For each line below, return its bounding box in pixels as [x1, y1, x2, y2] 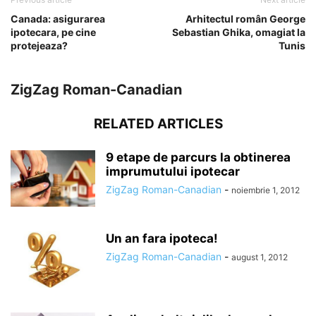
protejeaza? [11, 39, 68, 51]
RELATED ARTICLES [93, 115, 223, 132]
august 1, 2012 [231, 251, 288, 262]
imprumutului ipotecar [106, 164, 240, 178]
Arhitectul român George [186, 12, 305, 25]
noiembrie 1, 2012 [231, 184, 300, 195]
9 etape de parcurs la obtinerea [106, 150, 291, 164]
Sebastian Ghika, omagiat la [172, 25, 305, 38]
